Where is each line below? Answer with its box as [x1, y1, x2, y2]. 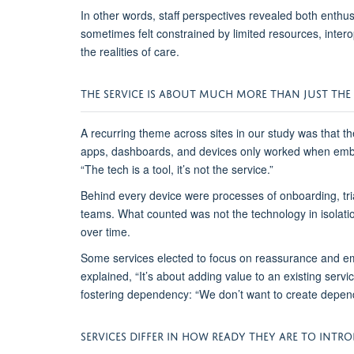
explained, [81, 268, 135, 284]
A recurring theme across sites [81, 125, 236, 141]
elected [157, 250, 194, 266]
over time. [81, 224, 130, 240]
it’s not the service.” [177, 161, 273, 178]
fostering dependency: [81, 286, 195, 303]
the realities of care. [81, 43, 179, 60]
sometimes [81, 25, 138, 42]
